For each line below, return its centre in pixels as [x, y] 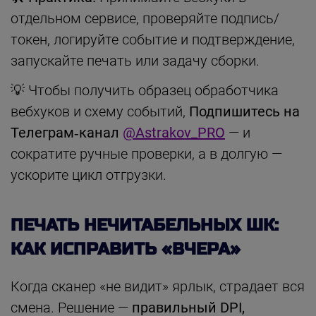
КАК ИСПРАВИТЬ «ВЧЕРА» [126, 249]
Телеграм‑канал [67, 132]
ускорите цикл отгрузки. [89, 175]
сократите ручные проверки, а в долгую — [146, 153]
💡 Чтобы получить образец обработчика [145, 90]
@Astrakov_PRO [174, 132]
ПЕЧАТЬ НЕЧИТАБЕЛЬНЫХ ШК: [145, 225]
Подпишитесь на [244, 111]
